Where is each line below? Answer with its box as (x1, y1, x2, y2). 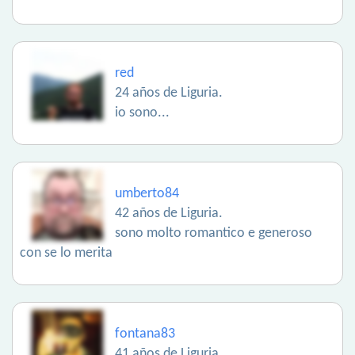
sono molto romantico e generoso (115, 226, 312, 242)
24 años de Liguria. (115, 86, 223, 101)
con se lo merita (20, 246, 113, 261)
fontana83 (115, 326, 175, 342)
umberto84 (115, 186, 179, 202)
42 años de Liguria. (115, 206, 223, 222)
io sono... (115, 105, 170, 121)
